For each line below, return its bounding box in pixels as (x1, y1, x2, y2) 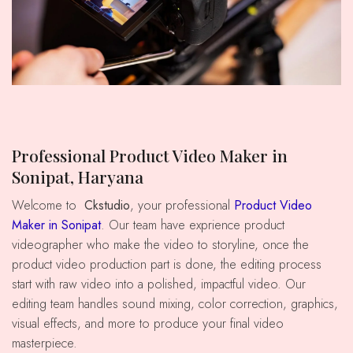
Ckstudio (84, 196, 130, 215)
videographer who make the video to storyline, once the (12, 236, 309, 255)
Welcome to (24, 196, 84, 215)
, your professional (130, 196, 234, 215)
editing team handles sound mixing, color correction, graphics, (12, 295, 338, 314)
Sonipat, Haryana (12, 165, 143, 188)
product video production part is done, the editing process (12, 255, 321, 274)
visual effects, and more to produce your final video (12, 314, 284, 333)
